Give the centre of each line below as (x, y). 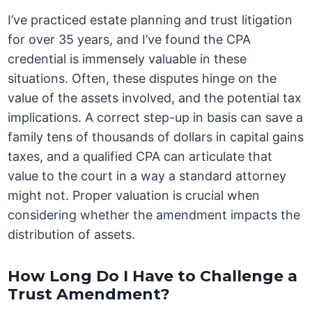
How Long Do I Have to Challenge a (153, 276)
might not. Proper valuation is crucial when (134, 196)
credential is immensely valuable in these (127, 59)
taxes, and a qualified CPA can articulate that (140, 157)
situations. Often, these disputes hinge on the (142, 79)
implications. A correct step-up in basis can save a (156, 118)
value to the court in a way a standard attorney (147, 176)
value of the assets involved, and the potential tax (155, 98)
